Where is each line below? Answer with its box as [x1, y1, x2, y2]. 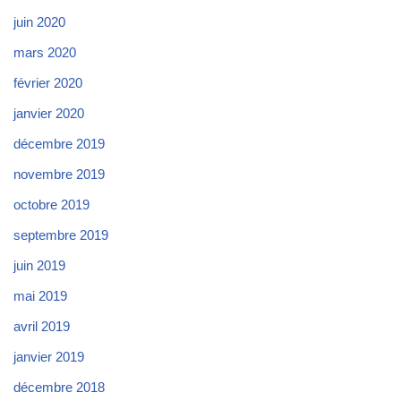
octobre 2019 [13, 196, 90, 212]
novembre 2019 [13, 166, 105, 182]
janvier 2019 [13, 348, 84, 364]
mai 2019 [13, 287, 67, 303]
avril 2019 [13, 318, 70, 334]
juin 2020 [13, 13, 65, 30]
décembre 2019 [13, 135, 105, 151]
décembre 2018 [13, 379, 105, 395]
